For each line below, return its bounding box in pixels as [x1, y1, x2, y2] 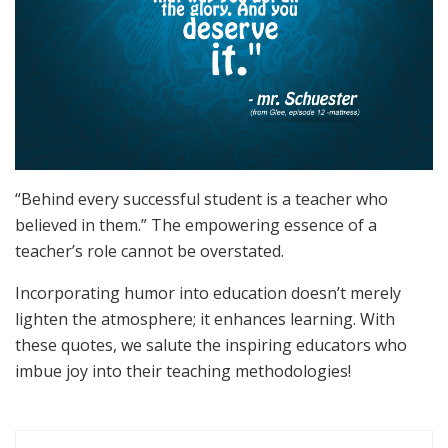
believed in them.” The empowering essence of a [15, 214, 377, 237]
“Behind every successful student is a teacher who [15, 188, 388, 211]
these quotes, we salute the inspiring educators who [15, 334, 407, 357]
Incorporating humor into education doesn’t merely [15, 282, 401, 305]
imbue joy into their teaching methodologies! [15, 360, 351, 383]
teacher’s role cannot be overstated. [15, 240, 284, 263]
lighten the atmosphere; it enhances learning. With [15, 308, 395, 331]
